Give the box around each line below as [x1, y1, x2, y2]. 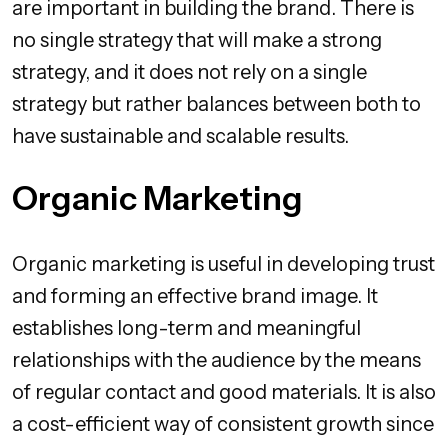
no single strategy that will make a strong [12, 27, 382, 52]
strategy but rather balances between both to [12, 91, 421, 116]
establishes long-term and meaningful [12, 315, 361, 340]
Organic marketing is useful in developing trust [12, 251, 435, 276]
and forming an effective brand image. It [12, 283, 378, 308]
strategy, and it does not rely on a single [12, 59, 367, 84]
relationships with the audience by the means [12, 347, 421, 372]
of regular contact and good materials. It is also [12, 379, 436, 404]
